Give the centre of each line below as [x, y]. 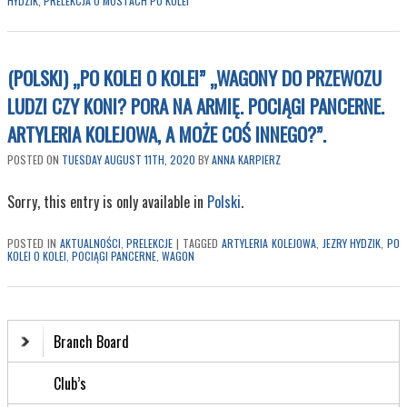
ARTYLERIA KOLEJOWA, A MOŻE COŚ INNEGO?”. [167, 134]
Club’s [70, 383]
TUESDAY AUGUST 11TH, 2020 [129, 160]
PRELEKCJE [150, 243]
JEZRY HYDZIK [352, 243]
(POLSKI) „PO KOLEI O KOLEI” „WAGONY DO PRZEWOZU [194, 78]
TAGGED [201, 243]
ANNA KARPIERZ [246, 160]
